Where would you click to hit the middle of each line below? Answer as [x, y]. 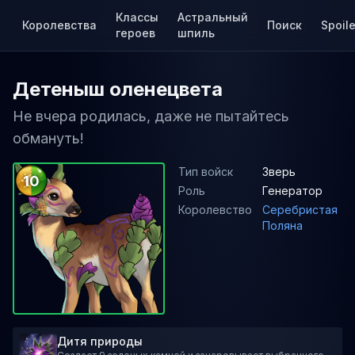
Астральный [213, 17]
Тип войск [206, 172]
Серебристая [300, 210]
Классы [137, 17]
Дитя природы [100, 341]
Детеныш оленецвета [118, 89]
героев [136, 33]
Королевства [59, 25]
